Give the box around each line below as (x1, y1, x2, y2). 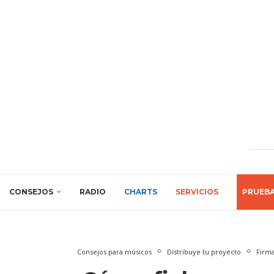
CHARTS (124, 187, 157, 196)
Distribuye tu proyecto (166, 246, 241, 256)
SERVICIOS (176, 187, 218, 196)
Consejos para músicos (76, 246, 152, 256)
